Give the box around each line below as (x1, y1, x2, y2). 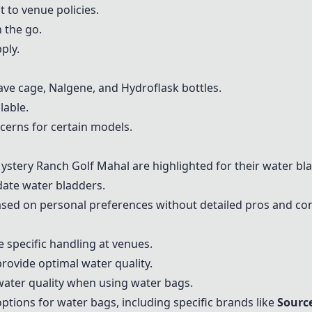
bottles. (179, 80, 221, 95)
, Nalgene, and (43, 80, 121, 95)
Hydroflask (121, 80, 179, 95)
